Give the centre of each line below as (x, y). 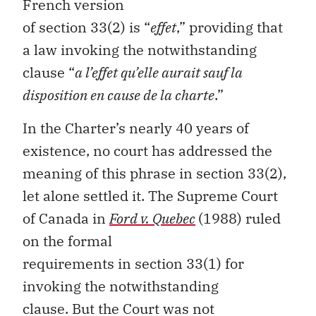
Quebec (172, 218)
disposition (56, 95)
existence (54, 150)
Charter (90, 128)
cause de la (140, 95)
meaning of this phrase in (109, 173)
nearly (152, 128)
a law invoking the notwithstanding (140, 50)
